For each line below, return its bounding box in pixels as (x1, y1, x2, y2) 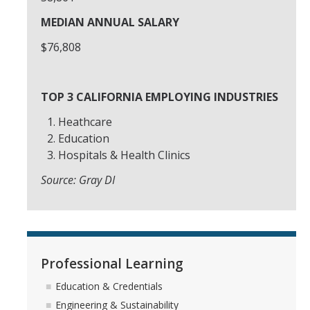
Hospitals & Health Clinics (58, 147, 190, 163)
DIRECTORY (21, 70, 93, 86)
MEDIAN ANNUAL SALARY (41, 15, 179, 30)
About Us (14, 18, 71, 35)
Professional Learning (41, 254, 183, 273)
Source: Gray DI (41, 172, 115, 188)
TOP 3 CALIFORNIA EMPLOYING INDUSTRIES (41, 89, 278, 104)
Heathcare (58, 114, 112, 129)
